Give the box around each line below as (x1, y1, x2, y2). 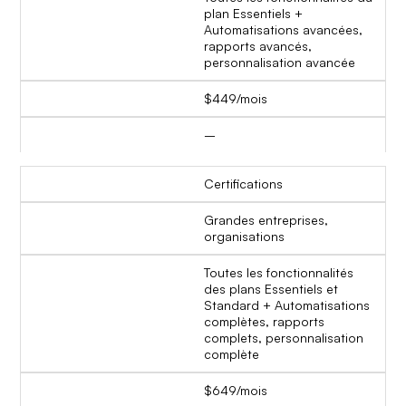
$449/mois (204, 91, 267, 107)
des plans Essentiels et (204, 281, 338, 297)
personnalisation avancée (204, 54, 355, 71)
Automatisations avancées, (204, 22, 362, 38)
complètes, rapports (204, 314, 324, 330)
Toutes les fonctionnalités (204, 265, 353, 281)
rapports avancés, (204, 38, 312, 54)
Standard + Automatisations (204, 297, 370, 314)
